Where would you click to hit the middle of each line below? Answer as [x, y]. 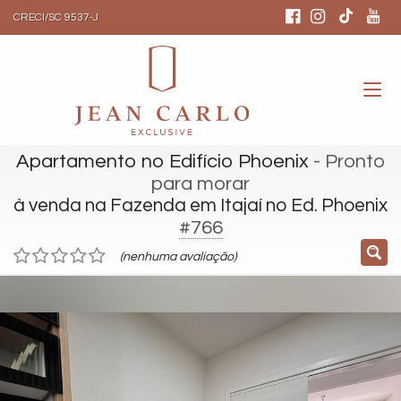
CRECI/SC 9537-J [56, 17]
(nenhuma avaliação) [178, 257]
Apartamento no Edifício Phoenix [162, 162]
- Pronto [347, 162]
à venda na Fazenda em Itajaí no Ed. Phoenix [200, 205]
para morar [200, 184]
